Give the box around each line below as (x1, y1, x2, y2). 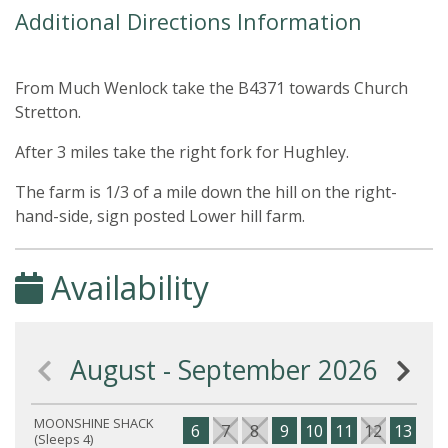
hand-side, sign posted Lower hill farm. (15, 205, 305, 227)
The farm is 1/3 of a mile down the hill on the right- (15, 181, 397, 203)
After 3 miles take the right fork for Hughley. (15, 141, 349, 163)
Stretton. (15, 101, 81, 123)
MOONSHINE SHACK (34, 413, 154, 432)
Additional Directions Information (15, 7, 362, 36)
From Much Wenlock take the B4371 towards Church (15, 77, 408, 99)
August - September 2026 (70, 352, 378, 388)
